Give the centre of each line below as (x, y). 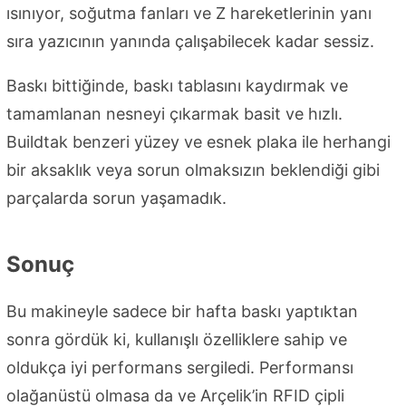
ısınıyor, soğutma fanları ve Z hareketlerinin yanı (189, 14)
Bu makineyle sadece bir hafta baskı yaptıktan (182, 312)
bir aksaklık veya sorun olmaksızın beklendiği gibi (193, 170)
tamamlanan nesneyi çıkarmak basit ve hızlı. (174, 114)
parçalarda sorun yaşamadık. (116, 198)
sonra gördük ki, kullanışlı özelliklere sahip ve (177, 340)
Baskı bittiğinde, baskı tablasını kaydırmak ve (177, 86)
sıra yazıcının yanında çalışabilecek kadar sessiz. (190, 42)
